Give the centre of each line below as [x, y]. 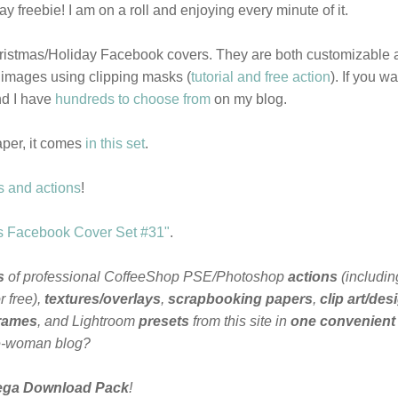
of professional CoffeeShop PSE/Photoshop [146, 276]
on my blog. [249, 99]
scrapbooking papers [240, 298]
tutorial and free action [261, 76]
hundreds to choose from [133, 99]
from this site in [240, 321]
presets [164, 321]
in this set [115, 143]
